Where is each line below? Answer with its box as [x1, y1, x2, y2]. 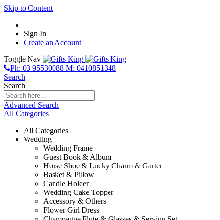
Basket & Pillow [43, 170, 94, 179]
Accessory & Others [43, 197, 106, 205]
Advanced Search [4, 101, 59, 109]
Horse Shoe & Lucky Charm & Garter [43, 162, 162, 170]
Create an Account [24, 38, 81, 47]
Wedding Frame [43, 144, 93, 152]
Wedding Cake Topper [43, 188, 113, 196]
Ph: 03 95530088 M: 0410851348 [10, 64, 116, 72]
